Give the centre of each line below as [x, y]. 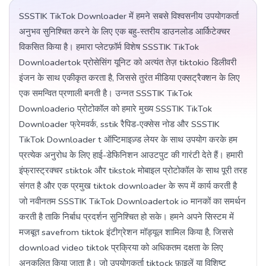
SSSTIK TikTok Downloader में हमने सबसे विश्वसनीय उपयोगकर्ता [129, 16]
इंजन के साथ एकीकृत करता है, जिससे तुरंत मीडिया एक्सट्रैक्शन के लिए [129, 78]
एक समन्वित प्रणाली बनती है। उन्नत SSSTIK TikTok [106, 94]
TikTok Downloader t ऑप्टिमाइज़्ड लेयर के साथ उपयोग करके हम [128, 140]
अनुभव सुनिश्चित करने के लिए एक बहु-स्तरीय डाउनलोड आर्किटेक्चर [125, 32]
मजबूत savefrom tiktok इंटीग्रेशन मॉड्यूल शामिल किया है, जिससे [126, 232]
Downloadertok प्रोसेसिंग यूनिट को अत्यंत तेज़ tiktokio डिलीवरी [128, 63]
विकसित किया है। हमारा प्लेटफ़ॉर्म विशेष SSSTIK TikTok [109, 47]
